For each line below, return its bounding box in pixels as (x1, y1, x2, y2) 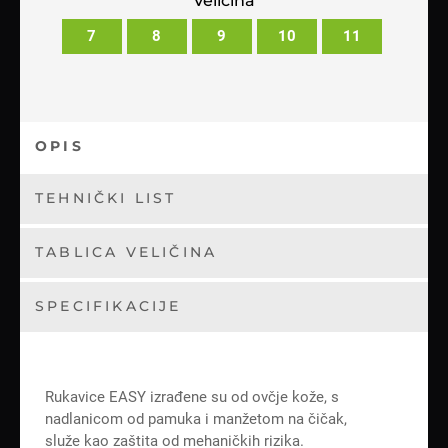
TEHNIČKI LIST (35, 188, 177, 207)
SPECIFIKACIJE (35, 296, 182, 315)
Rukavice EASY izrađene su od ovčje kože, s (45, 387, 339, 406)
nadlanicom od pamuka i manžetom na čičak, (45, 409, 347, 428)
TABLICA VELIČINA (35, 242, 218, 261)
